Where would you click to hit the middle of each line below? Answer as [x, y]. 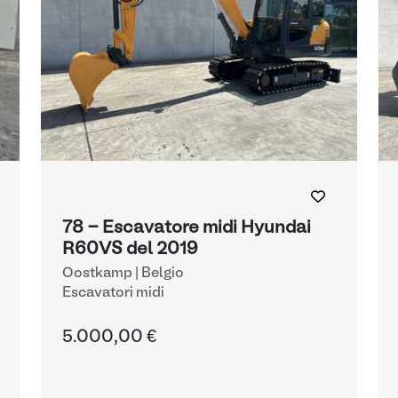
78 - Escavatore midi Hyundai [187, 228]
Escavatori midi [113, 293]
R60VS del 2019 [130, 250]
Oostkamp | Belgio [123, 274]
